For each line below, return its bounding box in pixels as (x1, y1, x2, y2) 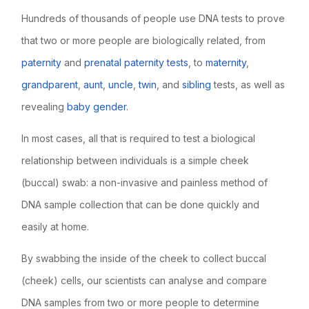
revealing (21, 100, 68, 112)
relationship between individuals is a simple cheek (21, 154, 250, 166)
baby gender (67, 100, 127, 112)
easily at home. (21, 220, 90, 232)
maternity (206, 56, 247, 68)
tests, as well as (211, 78, 286, 90)
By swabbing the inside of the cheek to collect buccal (21, 252, 267, 264)
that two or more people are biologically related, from (21, 34, 266, 46)
